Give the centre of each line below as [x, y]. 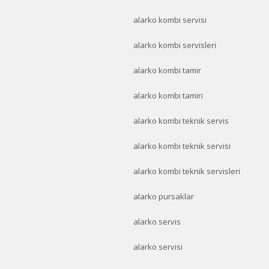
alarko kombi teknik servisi [182, 146]
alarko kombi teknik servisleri [187, 171]
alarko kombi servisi [170, 20]
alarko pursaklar [164, 196]
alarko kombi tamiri [168, 95]
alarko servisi [158, 247]
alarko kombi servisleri [175, 45]
